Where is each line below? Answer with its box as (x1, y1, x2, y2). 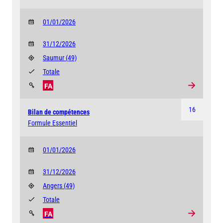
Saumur (43, 53, 66, 62)
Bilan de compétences (28, 108, 90, 116)
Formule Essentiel (28, 118, 77, 127)
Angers (43, 181, 64, 190)
